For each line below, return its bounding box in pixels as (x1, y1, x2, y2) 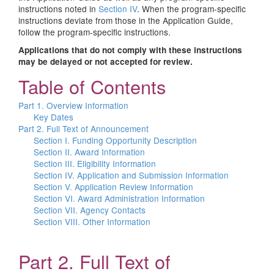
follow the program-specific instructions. (18, 26, 171, 38)
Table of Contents (18, 73, 166, 100)
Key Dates (34, 111, 73, 123)
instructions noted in (18, 2, 98, 15)
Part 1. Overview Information (18, 99, 128, 111)
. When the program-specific (137, 2, 246, 15)
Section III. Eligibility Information (34, 157, 156, 169)
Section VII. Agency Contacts (34, 204, 146, 216)
